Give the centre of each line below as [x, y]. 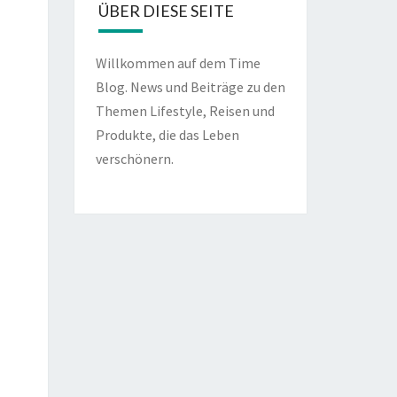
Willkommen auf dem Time [178, 63]
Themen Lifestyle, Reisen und [185, 111]
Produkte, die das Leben [167, 135]
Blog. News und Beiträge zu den [190, 87]
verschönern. [134, 159]
